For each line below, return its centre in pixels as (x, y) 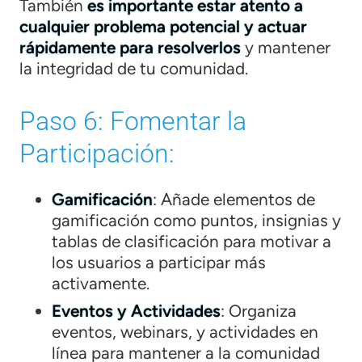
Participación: (97, 153)
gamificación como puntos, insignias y (196, 220)
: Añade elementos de (234, 199)
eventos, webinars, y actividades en (185, 331)
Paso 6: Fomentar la (133, 121)
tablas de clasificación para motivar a (192, 241)
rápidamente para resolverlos (130, 47)
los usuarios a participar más (159, 262)
